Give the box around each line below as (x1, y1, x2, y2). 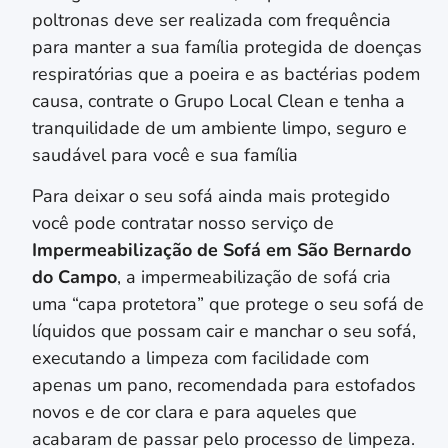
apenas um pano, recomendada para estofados (32, 373, 416, 398)
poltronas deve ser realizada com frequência (32, 7, 391, 32)
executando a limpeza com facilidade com (32, 346, 369, 371)
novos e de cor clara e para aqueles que (32, 400, 357, 425)
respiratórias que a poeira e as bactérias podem (32, 61, 420, 86)
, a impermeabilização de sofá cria (117, 265, 391, 290)
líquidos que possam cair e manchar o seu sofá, (32, 319, 416, 344)
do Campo (32, 265, 117, 290)
